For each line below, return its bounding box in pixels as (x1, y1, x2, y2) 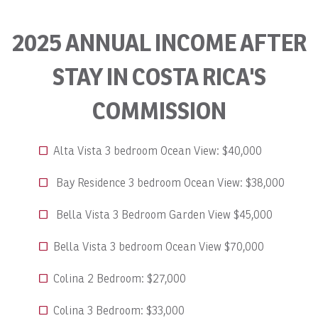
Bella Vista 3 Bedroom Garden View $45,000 (53, 207, 273, 221)
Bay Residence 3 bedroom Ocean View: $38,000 (53, 175, 285, 190)
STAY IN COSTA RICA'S (52, 62, 266, 91)
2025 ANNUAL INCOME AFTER (11, 28, 307, 57)
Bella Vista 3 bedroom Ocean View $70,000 (53, 239, 264, 253)
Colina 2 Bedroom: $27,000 (53, 271, 186, 285)
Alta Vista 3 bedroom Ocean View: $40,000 (53, 143, 262, 158)
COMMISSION (92, 96, 226, 125)
